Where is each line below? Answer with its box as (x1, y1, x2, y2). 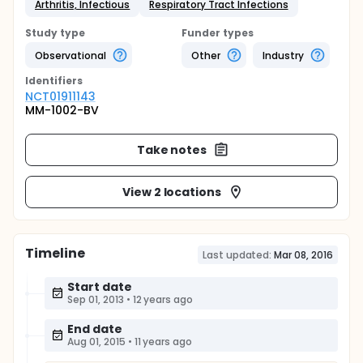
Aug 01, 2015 (67, 335, 126, 348)
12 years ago (132, 293, 194, 306)
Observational (35, 48, 106, 62)
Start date (67, 279, 132, 295)
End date (67, 321, 122, 337)
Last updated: (202, 248, 272, 262)
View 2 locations (122, 183, 222, 200)
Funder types (181, 26, 254, 40)
